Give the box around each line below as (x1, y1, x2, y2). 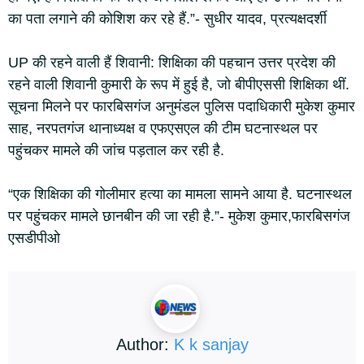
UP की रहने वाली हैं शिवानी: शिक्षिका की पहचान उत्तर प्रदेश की (8, 54, 336, 71)
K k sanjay (173, 336, 249, 353)
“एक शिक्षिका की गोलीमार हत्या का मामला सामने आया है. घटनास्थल (8, 186, 352, 202)
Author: (115, 336, 174, 353)
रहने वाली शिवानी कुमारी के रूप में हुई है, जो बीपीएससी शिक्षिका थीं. (8, 76, 349, 93)
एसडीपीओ (8, 230, 60, 246)
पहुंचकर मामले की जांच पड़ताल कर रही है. (8, 142, 224, 158)
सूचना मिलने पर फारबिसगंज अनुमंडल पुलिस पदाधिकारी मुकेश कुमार (8, 98, 355, 115)
